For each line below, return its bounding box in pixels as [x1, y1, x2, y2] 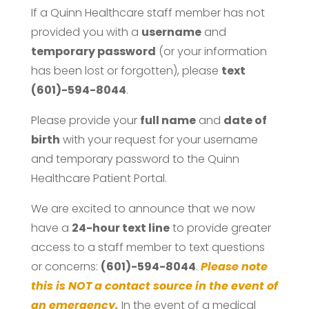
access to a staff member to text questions [30, 239, 265, 255]
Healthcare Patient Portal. [30, 170, 167, 186]
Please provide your [30, 112, 140, 128]
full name [139, 112, 196, 128]
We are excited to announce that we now [30, 200, 255, 217]
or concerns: [30, 258, 101, 275]
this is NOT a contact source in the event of [30, 277, 278, 294]
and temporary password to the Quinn [30, 150, 239, 167]
